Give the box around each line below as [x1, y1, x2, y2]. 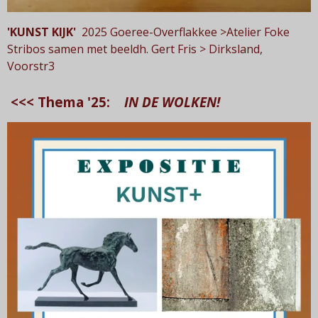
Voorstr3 [7, 58, 55, 75]
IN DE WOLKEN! [124, 93, 220, 112]
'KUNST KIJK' [7, 24, 76, 40]
